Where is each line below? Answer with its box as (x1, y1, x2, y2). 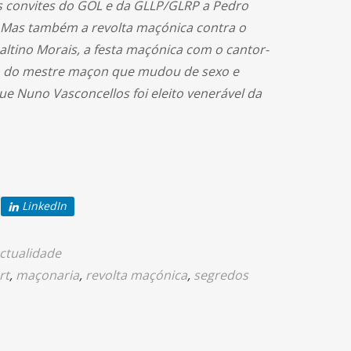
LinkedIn (22, 198, 67, 214)
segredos (194, 266, 248, 284)
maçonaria (16, 266, 79, 284)
